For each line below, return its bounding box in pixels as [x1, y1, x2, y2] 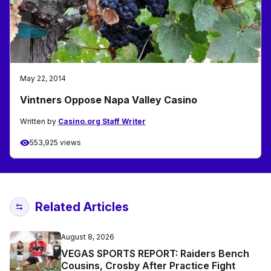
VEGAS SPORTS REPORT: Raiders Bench [61, 247, 249, 260]
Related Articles [35, 200, 129, 215]
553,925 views [30, 138, 81, 148]
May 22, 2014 [20, 74, 66, 83]
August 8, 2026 [61, 232, 114, 242]
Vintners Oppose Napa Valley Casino [20, 94, 197, 106]
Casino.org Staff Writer [58, 117, 146, 126]
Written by [20, 117, 58, 126]
